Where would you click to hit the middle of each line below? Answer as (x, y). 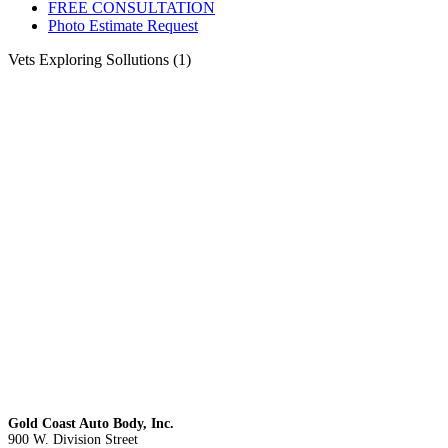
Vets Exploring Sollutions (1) (99, 59)
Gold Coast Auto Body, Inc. (91, 423)
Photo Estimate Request (123, 25)
